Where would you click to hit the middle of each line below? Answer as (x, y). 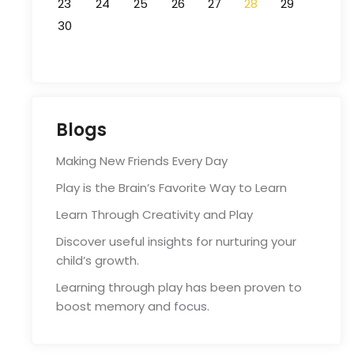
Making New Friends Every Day (141, 161)
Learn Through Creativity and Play (154, 215)
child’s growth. (97, 260)
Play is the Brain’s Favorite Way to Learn (171, 188)
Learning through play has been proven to (179, 287)
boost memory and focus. (132, 306)
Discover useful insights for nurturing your (176, 241)
